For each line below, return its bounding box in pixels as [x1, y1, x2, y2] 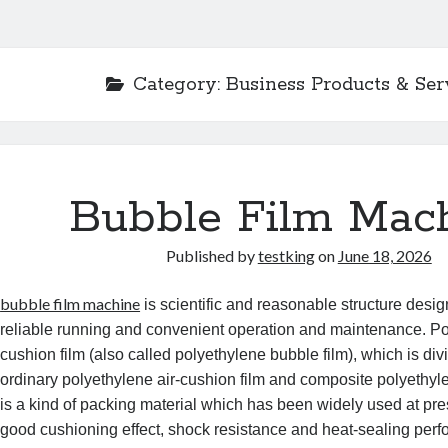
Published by [165, 246, 258, 265]
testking [257, 246, 315, 265]
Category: [133, 73, 227, 97]
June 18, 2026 [337, 246, 432, 265]
